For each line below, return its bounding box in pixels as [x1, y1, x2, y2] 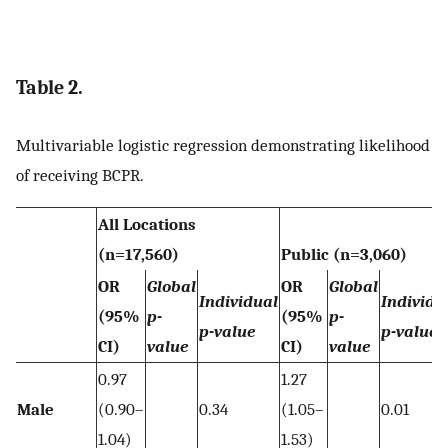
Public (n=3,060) [281, 244, 407, 265]
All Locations [98, 214, 196, 235]
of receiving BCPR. [16, 164, 144, 185]
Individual [199, 291, 278, 312]
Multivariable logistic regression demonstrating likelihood [16, 134, 430, 155]
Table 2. [16, 76, 83, 100]
